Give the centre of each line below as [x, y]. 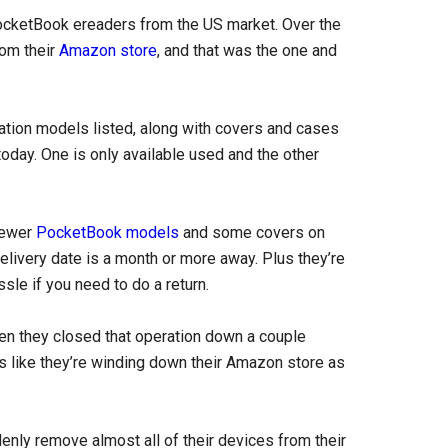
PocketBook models [107, 232]
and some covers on [252, 232]
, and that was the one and [247, 50]
